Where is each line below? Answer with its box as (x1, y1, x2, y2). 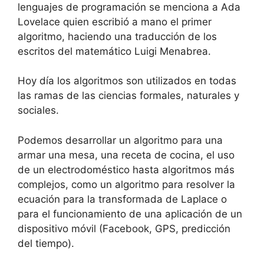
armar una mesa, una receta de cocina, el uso (18, 148, 235, 161)
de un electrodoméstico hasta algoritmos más (18, 163, 235, 176)
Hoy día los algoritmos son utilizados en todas (18, 75, 236, 87)
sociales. (18, 104, 59, 116)
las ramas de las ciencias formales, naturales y (18, 90, 239, 101)
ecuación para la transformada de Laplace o (18, 193, 227, 205)
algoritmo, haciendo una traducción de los (18, 30, 217, 42)
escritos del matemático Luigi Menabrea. (18, 45, 211, 57)
